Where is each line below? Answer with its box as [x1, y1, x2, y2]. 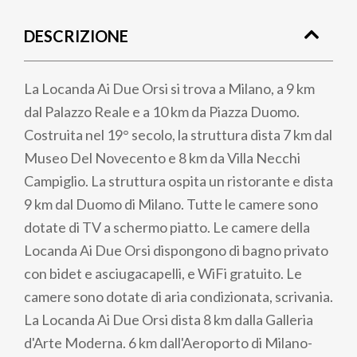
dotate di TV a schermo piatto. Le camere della [24, 218, 310, 236]
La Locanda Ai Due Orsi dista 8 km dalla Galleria [24, 311, 313, 328]
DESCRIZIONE [24, 26, 128, 45]
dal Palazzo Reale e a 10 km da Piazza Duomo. [24, 103, 300, 120]
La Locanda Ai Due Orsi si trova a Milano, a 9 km [24, 80, 315, 97]
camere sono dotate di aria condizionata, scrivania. [24, 288, 333, 305]
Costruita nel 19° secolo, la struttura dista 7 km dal [24, 126, 332, 143]
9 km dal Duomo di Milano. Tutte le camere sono [24, 195, 318, 213]
